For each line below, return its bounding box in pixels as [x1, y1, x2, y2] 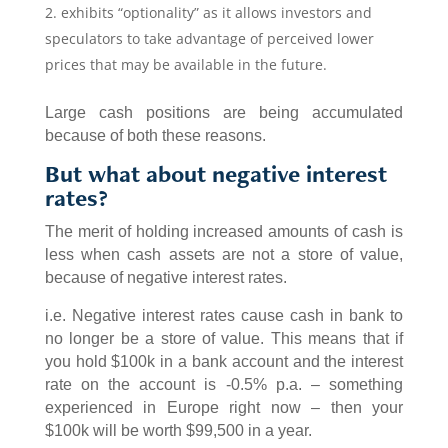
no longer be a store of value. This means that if [44, 330, 404, 348]
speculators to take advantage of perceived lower [44, 29, 374, 49]
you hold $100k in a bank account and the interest [44, 353, 404, 371]
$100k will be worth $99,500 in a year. [44, 422, 312, 440]
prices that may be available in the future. [44, 55, 327, 75]
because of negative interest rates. [44, 269, 287, 287]
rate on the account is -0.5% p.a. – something [44, 376, 404, 394]
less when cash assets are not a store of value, [44, 246, 404, 264]
